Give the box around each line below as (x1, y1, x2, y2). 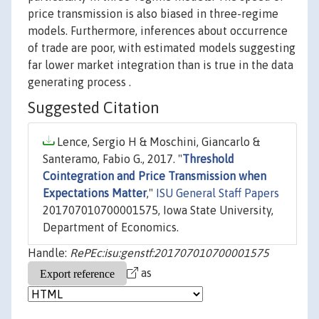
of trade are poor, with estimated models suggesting (28, 41, 296, 55)
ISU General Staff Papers (156, 187, 279, 200)
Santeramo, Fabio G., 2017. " (43, 152, 182, 166)
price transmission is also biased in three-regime (28, 7, 278, 21)
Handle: (28, 246, 70, 260)
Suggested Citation (28, 98, 159, 117)
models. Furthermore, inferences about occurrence (28, 24, 288, 38)
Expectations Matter (43, 187, 147, 200)
